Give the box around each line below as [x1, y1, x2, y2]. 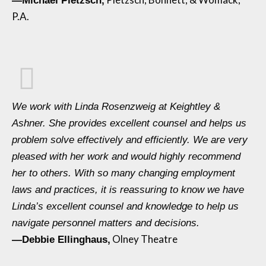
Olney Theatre [110, 233, 178, 245]
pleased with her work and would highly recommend [12, 151, 240, 162]
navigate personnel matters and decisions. [12, 217, 199, 229]
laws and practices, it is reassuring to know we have [12, 184, 244, 195]
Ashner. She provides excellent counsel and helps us [12, 118, 246, 129]
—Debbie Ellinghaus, [12, 234, 110, 245]
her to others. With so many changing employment [12, 167, 235, 179]
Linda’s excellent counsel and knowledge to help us [12, 201, 239, 212]
